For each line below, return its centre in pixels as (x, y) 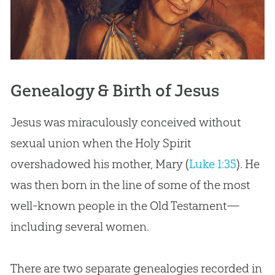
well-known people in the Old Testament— (125, 206)
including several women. (79, 227)
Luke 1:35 (212, 164)
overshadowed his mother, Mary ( (99, 164)
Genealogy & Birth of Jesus (114, 91)
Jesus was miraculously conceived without (125, 122)
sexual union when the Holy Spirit (100, 143)
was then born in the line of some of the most (130, 185)
